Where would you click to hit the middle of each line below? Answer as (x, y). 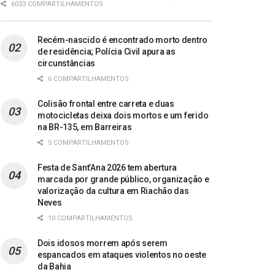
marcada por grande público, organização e (123, 180)
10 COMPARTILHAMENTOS (89, 219)
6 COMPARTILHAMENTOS (87, 79)
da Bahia (54, 267)
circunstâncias (67, 64)
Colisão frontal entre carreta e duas (106, 104)
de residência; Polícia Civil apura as (107, 52)
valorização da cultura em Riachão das (113, 191)
